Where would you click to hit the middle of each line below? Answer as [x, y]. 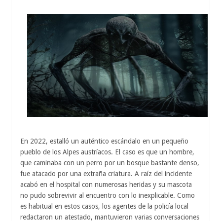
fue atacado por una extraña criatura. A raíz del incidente [106, 174]
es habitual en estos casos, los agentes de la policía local [104, 206]
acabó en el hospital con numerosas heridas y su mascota [106, 185]
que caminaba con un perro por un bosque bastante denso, [110, 163]
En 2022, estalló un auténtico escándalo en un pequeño [104, 141]
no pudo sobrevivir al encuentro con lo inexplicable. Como [108, 196]
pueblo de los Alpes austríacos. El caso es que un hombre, [107, 152]
